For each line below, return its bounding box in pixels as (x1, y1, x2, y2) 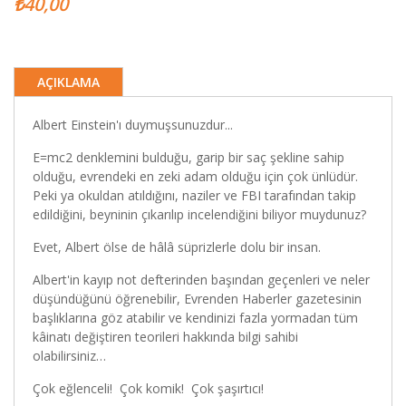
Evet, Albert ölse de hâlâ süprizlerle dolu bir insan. (33, 238, 321, 256)
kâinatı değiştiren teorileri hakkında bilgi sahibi (33, 328, 298, 345)
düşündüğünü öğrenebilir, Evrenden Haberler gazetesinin (33, 290, 362, 307)
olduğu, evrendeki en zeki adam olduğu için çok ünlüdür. (33, 168, 358, 185)
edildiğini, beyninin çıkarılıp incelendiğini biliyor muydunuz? (33, 206, 366, 223)
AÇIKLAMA (37, 73, 100, 91)
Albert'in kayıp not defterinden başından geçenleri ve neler (33, 271, 370, 288)
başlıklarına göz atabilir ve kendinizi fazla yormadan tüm (33, 309, 358, 326)
